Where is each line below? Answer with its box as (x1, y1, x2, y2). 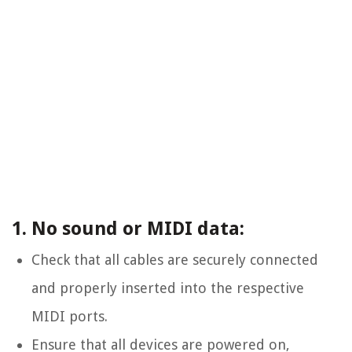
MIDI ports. (31, 308, 108, 325)
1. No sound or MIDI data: (12, 218, 244, 240)
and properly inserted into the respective (31, 280, 304, 297)
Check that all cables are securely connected (31, 251, 318, 269)
